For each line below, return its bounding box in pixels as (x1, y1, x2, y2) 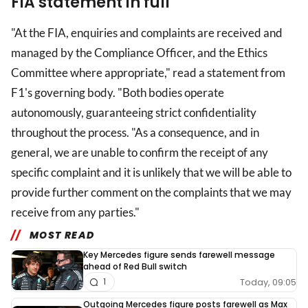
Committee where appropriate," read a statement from (11, 65, 285, 80)
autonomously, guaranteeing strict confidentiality (11, 105, 256, 120)
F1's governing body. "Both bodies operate (11, 85, 224, 100)
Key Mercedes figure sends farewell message (83, 249, 275, 261)
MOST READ (29, 228, 95, 243)
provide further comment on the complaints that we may (11, 185, 291, 200)
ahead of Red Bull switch (83, 261, 187, 273)
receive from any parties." (11, 205, 140, 220)
